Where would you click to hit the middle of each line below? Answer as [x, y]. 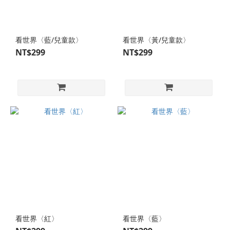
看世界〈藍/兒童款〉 [49, 40]
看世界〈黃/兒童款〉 [156, 40]
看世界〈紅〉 [37, 218]
